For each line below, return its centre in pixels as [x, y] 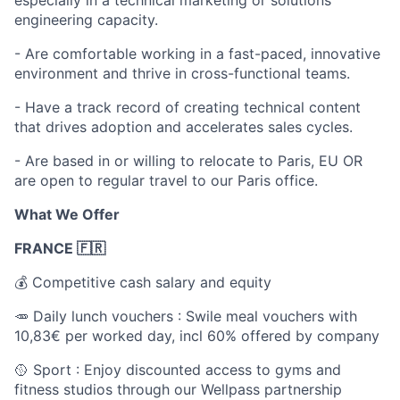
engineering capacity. [86, 19]
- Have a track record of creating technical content [187, 107]
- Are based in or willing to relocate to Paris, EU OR [188, 160]
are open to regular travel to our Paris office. [166, 180]
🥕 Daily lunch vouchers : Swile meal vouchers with [186, 316]
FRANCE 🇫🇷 [60, 248]
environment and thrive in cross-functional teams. [182, 73]
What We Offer [67, 214]
